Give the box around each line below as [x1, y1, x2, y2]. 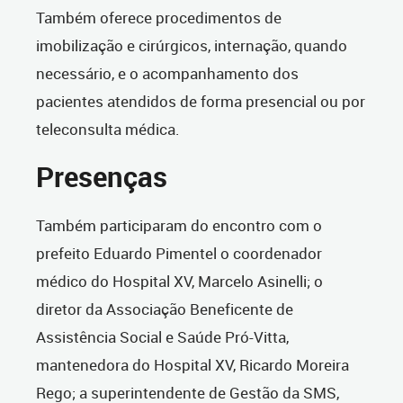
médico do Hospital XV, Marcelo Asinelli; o [36, 271, 323, 292]
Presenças [36, 158, 167, 196]
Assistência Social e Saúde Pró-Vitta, [36, 327, 289, 348]
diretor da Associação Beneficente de [36, 299, 293, 320]
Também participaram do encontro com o [36, 215, 322, 237]
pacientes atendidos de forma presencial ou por [36, 91, 365, 112]
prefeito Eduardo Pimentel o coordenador [36, 243, 322, 264]
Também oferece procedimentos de [36, 7, 282, 29]
